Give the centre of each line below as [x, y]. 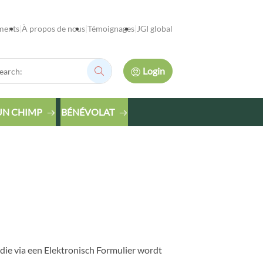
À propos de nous [53, 28]
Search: [113, 75]
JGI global [154, 28]
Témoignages [111, 28]
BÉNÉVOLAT [88, 112]
